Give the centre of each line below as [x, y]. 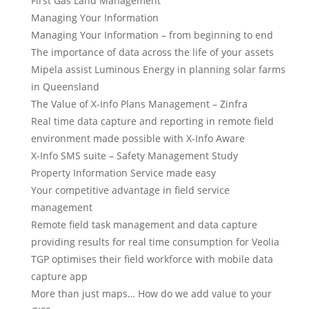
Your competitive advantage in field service [130, 190]
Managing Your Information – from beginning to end [152, 35]
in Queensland [65, 87]
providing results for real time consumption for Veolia [155, 242]
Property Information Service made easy [123, 173]
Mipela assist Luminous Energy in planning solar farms [158, 69]
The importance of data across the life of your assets [152, 52]
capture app [59, 276]
